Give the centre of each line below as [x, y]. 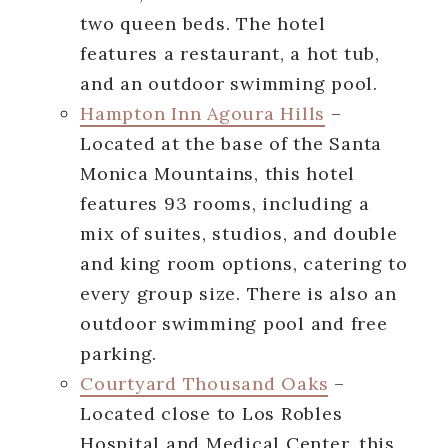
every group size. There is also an [238, 293]
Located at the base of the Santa [231, 143]
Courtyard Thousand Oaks [204, 383]
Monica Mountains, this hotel [217, 173]
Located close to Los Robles [211, 413]
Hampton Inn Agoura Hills [202, 113]
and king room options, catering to [244, 263]
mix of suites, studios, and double [239, 233]
